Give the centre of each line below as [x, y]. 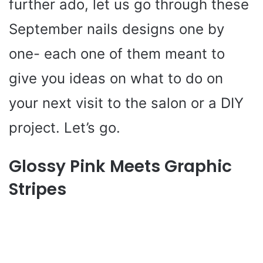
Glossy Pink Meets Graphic [120, 166]
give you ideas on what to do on [116, 78]
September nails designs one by [117, 29]
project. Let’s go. [65, 127]
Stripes [38, 189]
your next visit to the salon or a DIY [126, 103]
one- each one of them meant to [117, 53]
